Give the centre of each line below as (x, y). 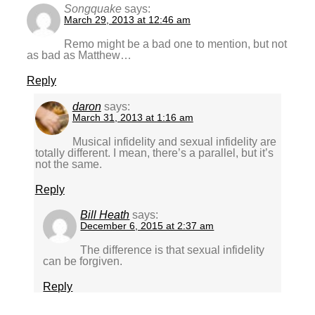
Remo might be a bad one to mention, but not (176, 44)
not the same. (68, 164)
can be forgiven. (83, 261)
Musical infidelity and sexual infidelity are (174, 141)
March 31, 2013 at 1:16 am (133, 117)
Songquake (93, 8)
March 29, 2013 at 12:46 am (128, 19)
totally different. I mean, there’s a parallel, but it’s (154, 153)
